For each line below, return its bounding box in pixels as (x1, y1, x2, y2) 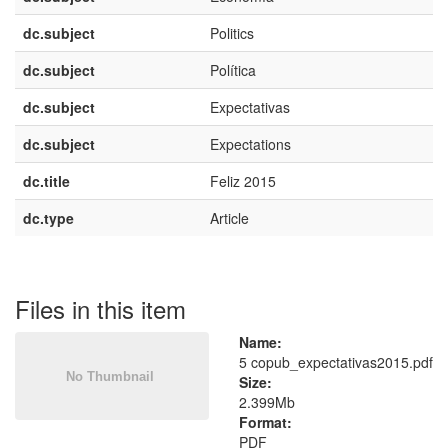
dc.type (23, 208, 74, 228)
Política (210, 60, 256, 80)
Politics (210, 23, 254, 43)
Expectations (210, 134, 291, 154)
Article (210, 208, 249, 228)
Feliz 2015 (210, 171, 276, 191)
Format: (239, 412, 292, 432)
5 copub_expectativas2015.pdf (239, 352, 433, 372)
